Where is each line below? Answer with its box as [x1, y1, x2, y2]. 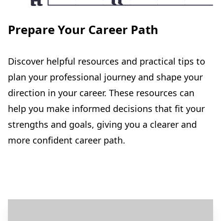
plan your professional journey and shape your [8, 71, 203, 83]
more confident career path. [8, 134, 125, 146]
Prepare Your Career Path [8, 21, 158, 37]
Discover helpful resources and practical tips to [8, 55, 205, 67]
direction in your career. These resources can [8, 86, 194, 99]
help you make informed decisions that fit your [8, 102, 205, 114]
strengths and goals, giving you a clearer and [8, 118, 197, 130]
